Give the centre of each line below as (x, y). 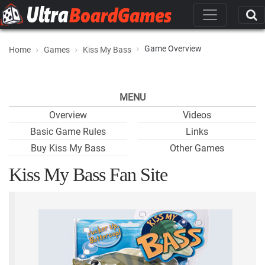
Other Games (197, 148)
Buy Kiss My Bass (68, 148)
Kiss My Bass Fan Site (88, 174)
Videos (197, 115)
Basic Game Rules (68, 132)
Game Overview (173, 49)
